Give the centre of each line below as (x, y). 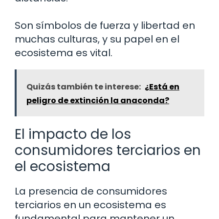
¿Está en (162, 87)
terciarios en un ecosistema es (90, 205)
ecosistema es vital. (64, 53)
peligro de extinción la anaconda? (98, 100)
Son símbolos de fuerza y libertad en (105, 25)
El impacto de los (73, 134)
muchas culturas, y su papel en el (97, 39)
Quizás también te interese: (84, 87)
